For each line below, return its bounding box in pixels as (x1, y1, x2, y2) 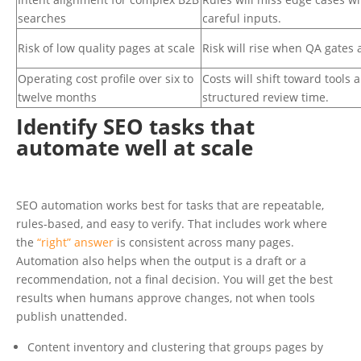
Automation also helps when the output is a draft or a (16, 253, 306, 268)
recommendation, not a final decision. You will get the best (16, 272, 333, 287)
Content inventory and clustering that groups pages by (27, 339, 323, 355)
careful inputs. (202, 10, 281, 26)
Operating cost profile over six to (18, 71, 193, 86)
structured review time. (202, 89, 329, 105)
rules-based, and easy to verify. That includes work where (16, 216, 327, 231)
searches (18, 10, 66, 26)
